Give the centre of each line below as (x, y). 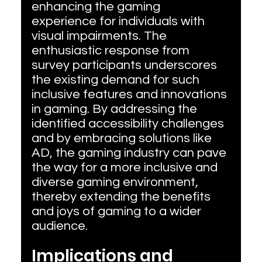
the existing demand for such (117, 80)
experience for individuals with (119, 22)
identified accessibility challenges (129, 124)
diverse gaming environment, (116, 182)
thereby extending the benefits (122, 197)
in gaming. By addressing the (116, 109)
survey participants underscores (125, 65)
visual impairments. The (100, 36)
